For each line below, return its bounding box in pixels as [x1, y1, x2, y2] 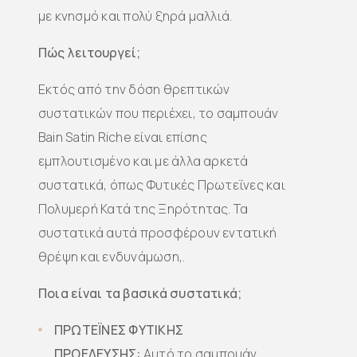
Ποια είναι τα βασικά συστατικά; [38, 284, 242, 302]
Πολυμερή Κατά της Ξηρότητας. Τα [38, 200, 249, 218]
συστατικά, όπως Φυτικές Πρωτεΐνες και [38, 176, 285, 194]
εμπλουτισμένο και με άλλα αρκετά [38, 152, 249, 170]
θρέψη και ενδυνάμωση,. [38, 248, 186, 265]
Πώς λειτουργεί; [38, 44, 141, 61]
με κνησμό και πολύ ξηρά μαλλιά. [38, 7, 233, 25]
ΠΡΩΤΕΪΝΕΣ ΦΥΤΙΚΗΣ [54, 321, 184, 339]
